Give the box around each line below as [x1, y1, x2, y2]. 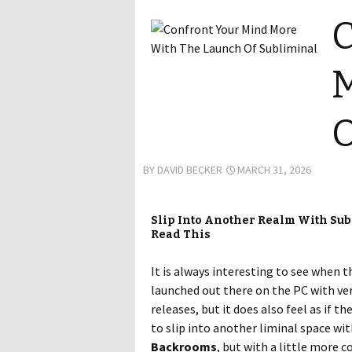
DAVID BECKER [157, 163, 222, 177]
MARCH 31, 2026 [237, 163, 311, 177]
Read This [151, 228, 211, 241]
